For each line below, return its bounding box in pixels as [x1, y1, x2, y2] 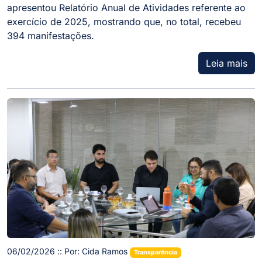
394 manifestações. [7, 30, 94, 42]
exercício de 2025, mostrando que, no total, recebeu [7, 16, 241, 28]
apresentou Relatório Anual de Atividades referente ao [7, 2, 246, 14]
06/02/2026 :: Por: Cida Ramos [7, 246, 130, 256]
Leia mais [206, 57, 247, 70]
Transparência [133, 248, 177, 256]
